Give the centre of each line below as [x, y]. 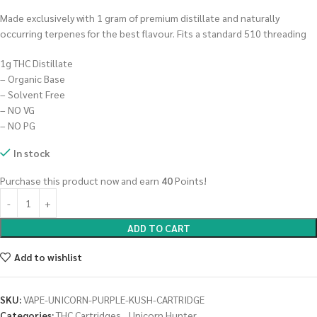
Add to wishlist [48, 257]
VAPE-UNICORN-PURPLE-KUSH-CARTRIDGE [114, 299]
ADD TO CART [158, 227]
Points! [190, 180]
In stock [32, 152]
